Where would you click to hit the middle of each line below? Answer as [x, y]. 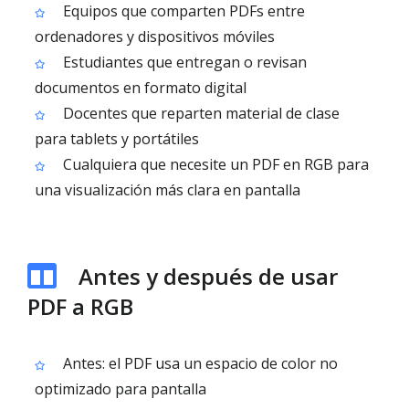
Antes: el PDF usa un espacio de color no [199, 363]
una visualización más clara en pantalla [168, 190]
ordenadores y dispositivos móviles [155, 37]
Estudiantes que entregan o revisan [183, 62]
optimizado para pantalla [121, 389]
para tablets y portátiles [117, 139]
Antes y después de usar [208, 276]
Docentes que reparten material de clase [199, 113]
